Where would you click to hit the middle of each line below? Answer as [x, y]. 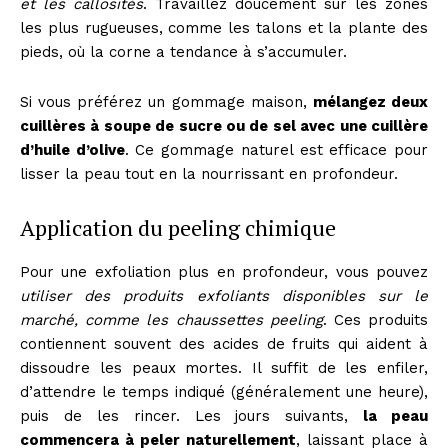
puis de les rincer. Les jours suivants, [192, 416]
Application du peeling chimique [178, 228]
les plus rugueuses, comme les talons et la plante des [224, 28]
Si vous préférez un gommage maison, [166, 102]
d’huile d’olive [72, 150]
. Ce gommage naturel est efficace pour [276, 150]
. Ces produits [375, 320]
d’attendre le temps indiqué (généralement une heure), [224, 392]
